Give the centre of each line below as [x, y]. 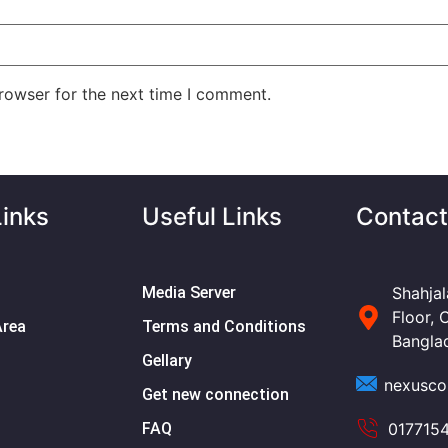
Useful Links [211, 217]
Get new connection [215, 395]
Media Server [188, 293]
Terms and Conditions [223, 327]
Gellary [166, 361]
